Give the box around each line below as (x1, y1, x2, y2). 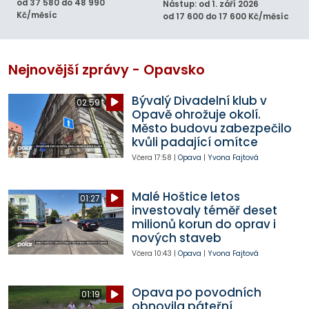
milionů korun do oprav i (131, 215, 276, 232)
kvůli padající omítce (131, 133, 258, 150)
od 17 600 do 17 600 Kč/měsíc (163, 11, 289, 23)
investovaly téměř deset (131, 201, 277, 219)
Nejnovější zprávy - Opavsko (8, 60, 205, 79)
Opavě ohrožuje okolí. (131, 106, 261, 123)
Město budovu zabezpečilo (131, 119, 292, 137)
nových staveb (131, 229, 221, 246)
